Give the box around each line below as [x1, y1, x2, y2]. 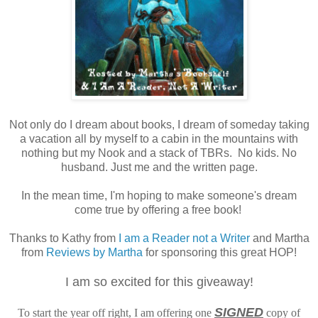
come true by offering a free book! [74, 203, 244, 216]
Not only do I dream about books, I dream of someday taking [9, 118, 309, 131]
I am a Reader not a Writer [115, 231, 250, 244]
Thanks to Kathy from [9, 231, 116, 244]
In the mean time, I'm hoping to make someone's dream [21, 189, 297, 202]
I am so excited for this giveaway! [65, 274, 253, 289]
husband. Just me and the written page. [60, 160, 258, 173]
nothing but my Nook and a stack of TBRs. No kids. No [21, 146, 297, 159]
